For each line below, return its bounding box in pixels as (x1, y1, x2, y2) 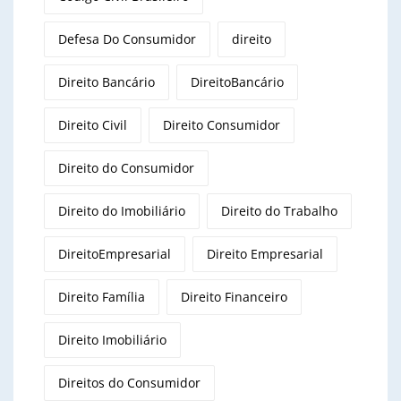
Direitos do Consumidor (58, 373, 200, 391)
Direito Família (58, 287, 145, 305)
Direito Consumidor (163, 115, 280, 133)
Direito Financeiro (181, 287, 287, 305)
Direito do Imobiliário (58, 201, 185, 219)
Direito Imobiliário (58, 330, 166, 348)
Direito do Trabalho (221, 201, 337, 219)
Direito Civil (58, 115, 127, 133)
